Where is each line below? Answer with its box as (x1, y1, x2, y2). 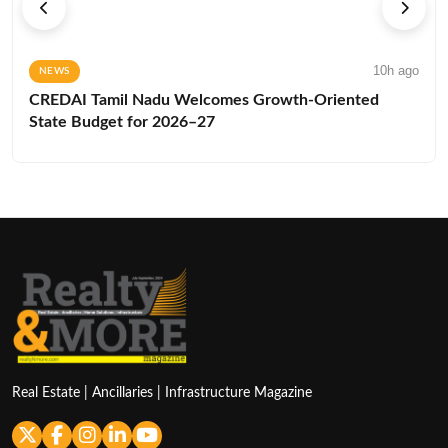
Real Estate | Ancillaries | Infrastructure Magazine (12, 385, 312, 400)
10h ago (373, 62, 419, 78)
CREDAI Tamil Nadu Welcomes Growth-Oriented (29, 91, 379, 108)
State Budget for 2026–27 (29, 113, 215, 130)
